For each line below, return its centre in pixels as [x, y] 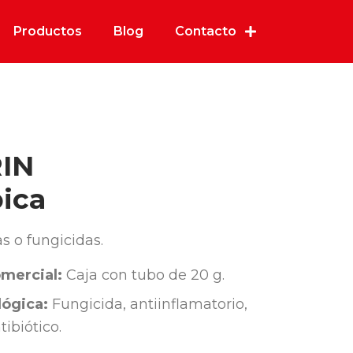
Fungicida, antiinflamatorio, [148, 305]
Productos [48, 31]
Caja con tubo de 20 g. [143, 275]
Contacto [206, 31]
